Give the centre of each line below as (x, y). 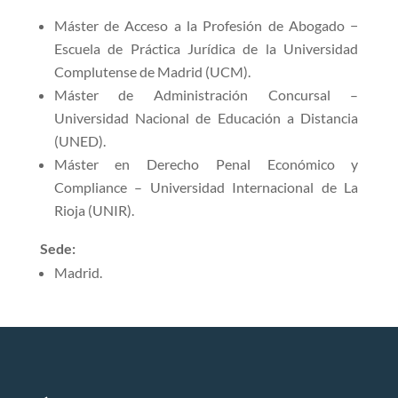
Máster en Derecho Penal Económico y (206, 163)
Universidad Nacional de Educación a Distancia (206, 117)
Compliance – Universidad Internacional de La (206, 187)
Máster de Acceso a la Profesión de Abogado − (206, 25)
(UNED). (80, 140)
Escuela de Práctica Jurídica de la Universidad (206, 48)
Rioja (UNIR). (94, 210)
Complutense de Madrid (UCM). (152, 71)
